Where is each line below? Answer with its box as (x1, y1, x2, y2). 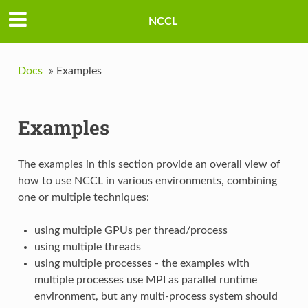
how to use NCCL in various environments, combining (17, 175, 277, 187)
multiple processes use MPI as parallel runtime (34, 274, 257, 286)
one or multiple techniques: (17, 192, 149, 203)
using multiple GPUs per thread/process (34, 225, 228, 236)
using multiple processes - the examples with (34, 258, 250, 269)
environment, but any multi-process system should (34, 291, 278, 302)
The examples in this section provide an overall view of (17, 159, 280, 170)
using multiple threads (34, 241, 141, 253)
